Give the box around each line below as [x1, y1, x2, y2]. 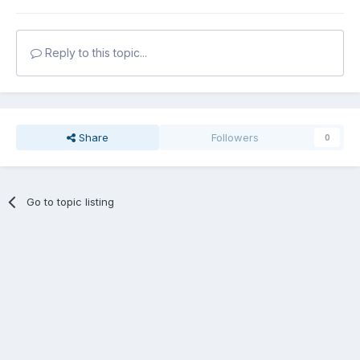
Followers [211, 130, 260, 144]
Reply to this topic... [42, 45, 147, 59]
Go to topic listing [27, 194, 115, 208]
